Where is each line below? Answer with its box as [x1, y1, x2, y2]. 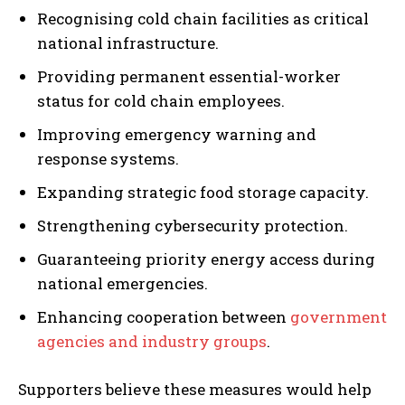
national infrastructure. [37, 32, 219, 53]
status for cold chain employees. [37, 89, 285, 111]
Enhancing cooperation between [37, 306, 290, 327]
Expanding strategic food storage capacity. [37, 181, 369, 202]
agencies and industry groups [37, 330, 267, 352]
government [290, 306, 387, 327]
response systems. [37, 147, 179, 169]
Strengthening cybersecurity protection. [37, 214, 348, 236]
